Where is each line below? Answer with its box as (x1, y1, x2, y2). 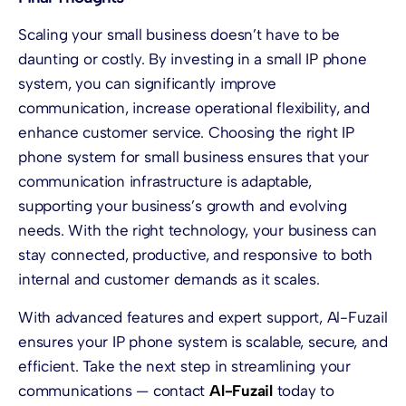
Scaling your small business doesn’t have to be (18, 25, 340, 44)
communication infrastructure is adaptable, (18, 172, 312, 191)
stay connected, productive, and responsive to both (18, 246, 373, 265)
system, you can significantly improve (18, 74, 277, 93)
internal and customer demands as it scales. (18, 270, 320, 289)
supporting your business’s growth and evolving (18, 197, 347, 216)
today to (272, 381, 334, 400)
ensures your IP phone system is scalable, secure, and (18, 332, 388, 351)
